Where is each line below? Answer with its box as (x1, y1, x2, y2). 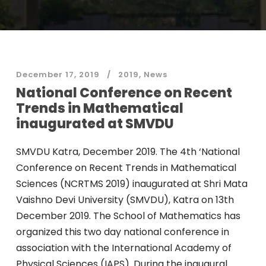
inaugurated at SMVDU (15, 115, 174, 133)
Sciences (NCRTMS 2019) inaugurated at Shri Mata (15, 177, 248, 191)
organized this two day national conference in (15, 225, 229, 239)
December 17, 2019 (15, 69, 100, 80)
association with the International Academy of (15, 241, 232, 255)
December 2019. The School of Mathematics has (15, 209, 240, 223)
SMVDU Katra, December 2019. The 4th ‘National (15, 145, 240, 159)
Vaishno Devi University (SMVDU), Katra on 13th (15, 193, 234, 207)
